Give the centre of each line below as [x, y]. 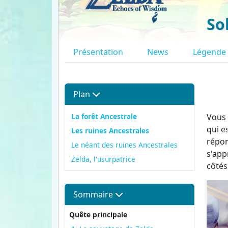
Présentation [98, 52]
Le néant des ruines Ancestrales [124, 145]
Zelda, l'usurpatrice [103, 159]
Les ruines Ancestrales [110, 131]
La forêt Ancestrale [104, 117]
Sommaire [94, 195]
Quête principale [98, 215]
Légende [209, 52]
